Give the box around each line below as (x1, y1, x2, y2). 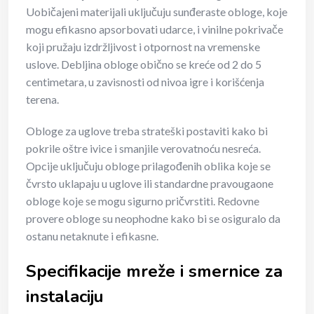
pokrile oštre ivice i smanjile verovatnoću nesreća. (26, 141, 261, 155)
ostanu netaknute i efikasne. (26, 228, 158, 243)
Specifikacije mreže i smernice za (26, 259, 282, 282)
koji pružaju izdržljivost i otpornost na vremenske (26, 39, 260, 53)
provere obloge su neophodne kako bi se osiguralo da (26, 211, 280, 225)
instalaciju (26, 285, 104, 308)
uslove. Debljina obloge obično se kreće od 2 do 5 (26, 57, 261, 71)
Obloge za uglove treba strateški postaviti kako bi (26, 123, 268, 137)
